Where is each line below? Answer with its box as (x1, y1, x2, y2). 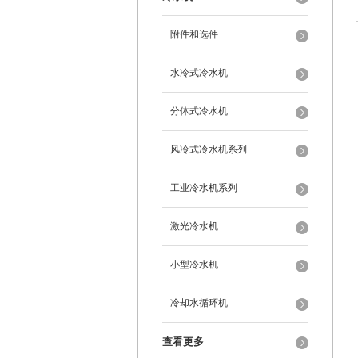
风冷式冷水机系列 (170, 144, 247, 155)
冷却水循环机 (170, 297, 228, 308)
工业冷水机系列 (170, 182, 237, 193)
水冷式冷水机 (170, 67, 228, 78)
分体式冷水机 (170, 105, 228, 117)
